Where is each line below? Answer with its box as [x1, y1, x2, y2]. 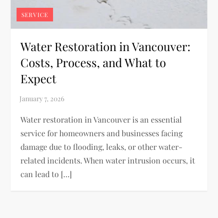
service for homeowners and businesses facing [20, 127, 183, 138]
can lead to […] [20, 168, 73, 179]
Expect [20, 70, 57, 86]
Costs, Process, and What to [20, 54, 166, 70]
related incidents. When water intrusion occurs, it [20, 155, 196, 165]
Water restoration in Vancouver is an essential [20, 114, 182, 125]
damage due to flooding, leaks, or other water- [20, 141, 183, 152]
